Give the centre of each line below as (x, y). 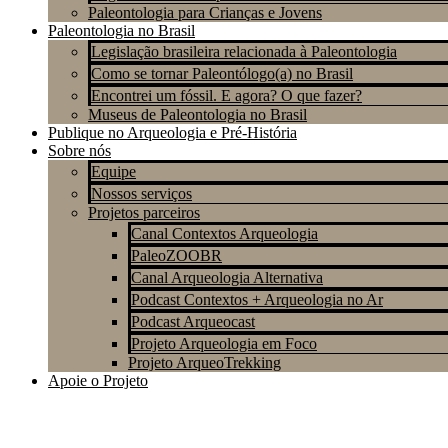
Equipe (113, 171)
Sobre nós (79, 150)
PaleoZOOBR (176, 255)
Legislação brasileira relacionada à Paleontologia (244, 51)
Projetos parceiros (144, 212)
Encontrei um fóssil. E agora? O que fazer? (226, 95)
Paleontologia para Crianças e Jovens (205, 12)
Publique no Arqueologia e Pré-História (172, 132)
